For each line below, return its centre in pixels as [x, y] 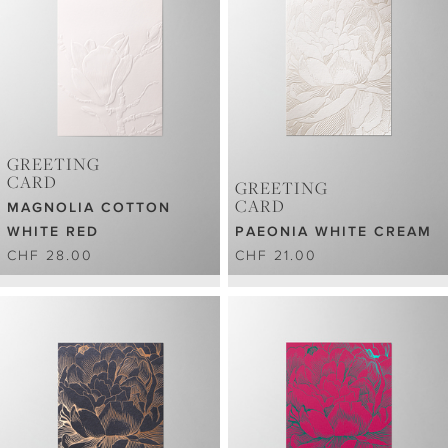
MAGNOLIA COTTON [89, 207]
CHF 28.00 [50, 255]
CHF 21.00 [276, 255]
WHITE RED [53, 231]
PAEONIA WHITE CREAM [334, 231]
